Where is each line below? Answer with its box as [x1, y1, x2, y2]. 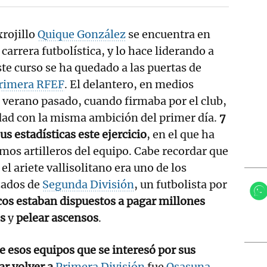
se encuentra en [126, 27, 210, 41]
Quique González [38, 27, 126, 41]
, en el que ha [147, 127, 215, 141]
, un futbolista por [134, 177, 227, 191]
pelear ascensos [16, 210, 98, 225]
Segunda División [42, 177, 134, 191]
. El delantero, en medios [64, 77, 194, 91]
